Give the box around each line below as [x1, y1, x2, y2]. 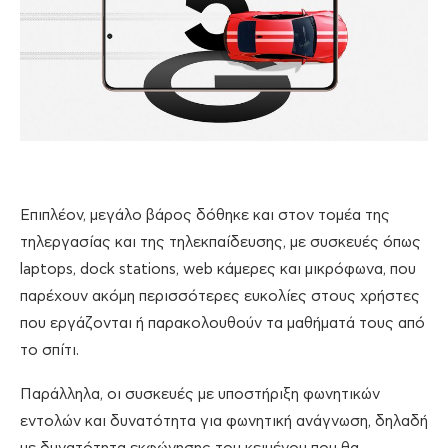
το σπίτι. [20, 342, 79, 358]
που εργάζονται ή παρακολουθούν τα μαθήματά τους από [20, 315, 425, 331]
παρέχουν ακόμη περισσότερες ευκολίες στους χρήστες [20, 288, 420, 304]
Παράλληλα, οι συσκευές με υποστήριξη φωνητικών [20, 386, 380, 402]
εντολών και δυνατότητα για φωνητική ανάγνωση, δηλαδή [20, 413, 428, 429]
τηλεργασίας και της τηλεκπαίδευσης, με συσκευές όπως [20, 234, 421, 250]
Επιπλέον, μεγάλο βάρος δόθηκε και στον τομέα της [20, 207, 390, 223]
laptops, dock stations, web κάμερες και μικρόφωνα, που [20, 261, 416, 277]
